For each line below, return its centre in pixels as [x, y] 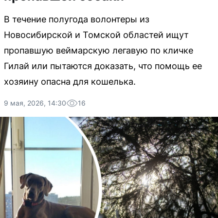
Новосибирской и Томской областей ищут [96, 35]
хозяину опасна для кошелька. [70, 82]
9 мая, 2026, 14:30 [35, 103]
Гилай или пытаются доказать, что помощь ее [103, 66]
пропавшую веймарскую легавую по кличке [99, 50]
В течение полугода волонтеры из [77, 19]
